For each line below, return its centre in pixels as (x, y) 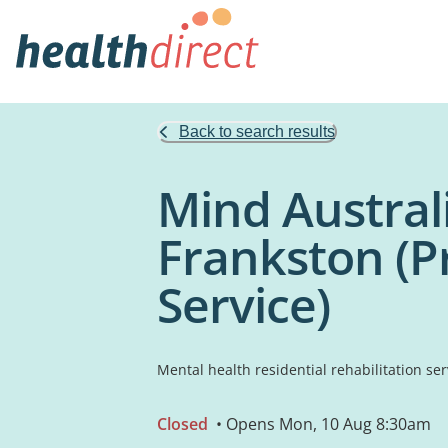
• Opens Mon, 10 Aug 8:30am (321, 424)
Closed (182, 424)
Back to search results (257, 131)
